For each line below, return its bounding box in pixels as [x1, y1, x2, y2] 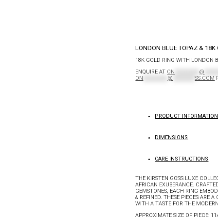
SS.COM [195, 74, 215, 81]
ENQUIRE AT [135, 68, 167, 75]
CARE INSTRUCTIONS [155, 155, 209, 162]
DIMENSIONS [155, 134, 188, 141]
